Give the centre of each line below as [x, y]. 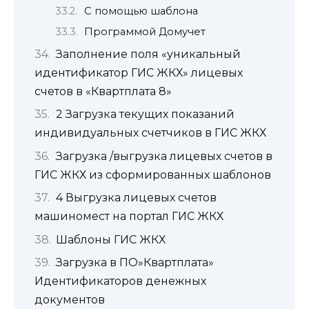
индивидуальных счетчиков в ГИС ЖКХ [150, 133]
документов [70, 299]
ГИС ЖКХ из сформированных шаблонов [153, 175]
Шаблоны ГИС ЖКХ [110, 239]
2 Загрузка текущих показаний [145, 114]
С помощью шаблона [141, 11]
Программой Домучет [144, 31]
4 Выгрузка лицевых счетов [136, 198]
